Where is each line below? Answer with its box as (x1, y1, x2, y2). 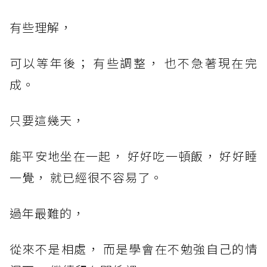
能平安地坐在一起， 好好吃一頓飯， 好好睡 (10, 147, 257, 164)
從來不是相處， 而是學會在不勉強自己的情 (10, 240, 257, 257)
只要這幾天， (10, 111, 85, 129)
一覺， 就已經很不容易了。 (10, 168, 163, 186)
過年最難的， (10, 204, 85, 222)
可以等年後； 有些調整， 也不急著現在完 (10, 54, 257, 72)
